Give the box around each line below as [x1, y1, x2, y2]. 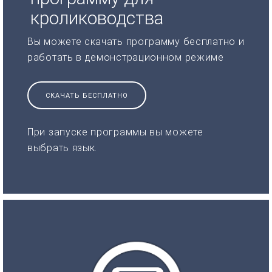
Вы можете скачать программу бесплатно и [27, 35, 245, 47]
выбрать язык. [27, 141, 98, 154]
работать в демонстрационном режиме [27, 51, 224, 63]
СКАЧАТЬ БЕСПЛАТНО [46, 91, 128, 100]
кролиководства [30, 7, 163, 29]
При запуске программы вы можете [27, 126, 203, 138]
